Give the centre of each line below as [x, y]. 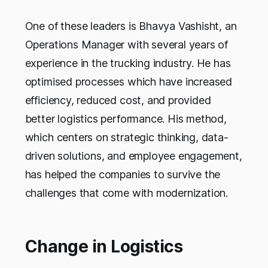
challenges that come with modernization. [127, 193]
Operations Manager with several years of [127, 45]
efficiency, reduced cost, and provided [118, 100]
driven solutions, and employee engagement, [133, 156]
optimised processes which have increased [129, 82]
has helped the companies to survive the [123, 175]
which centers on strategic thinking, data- [127, 138]
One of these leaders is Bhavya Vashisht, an [131, 26]
